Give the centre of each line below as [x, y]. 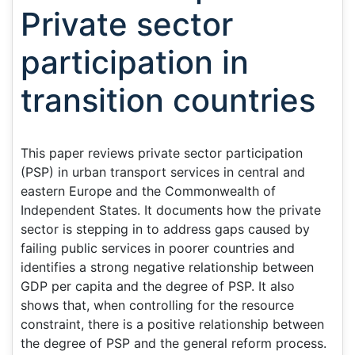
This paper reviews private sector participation [162, 153]
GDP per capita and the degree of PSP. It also [158, 286]
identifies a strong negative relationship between [167, 267]
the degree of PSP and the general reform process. [174, 343]
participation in [135, 62]
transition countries [168, 100]
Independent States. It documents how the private [171, 210]
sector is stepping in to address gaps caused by [165, 229]
